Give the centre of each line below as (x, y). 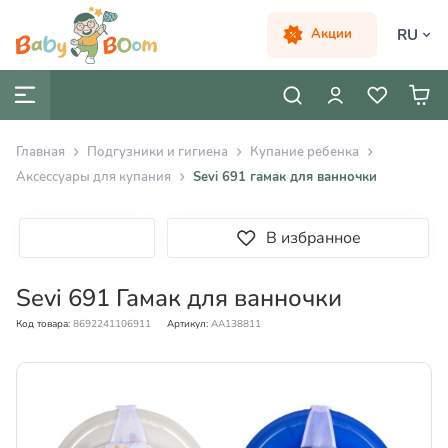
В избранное (314, 237)
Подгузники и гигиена (157, 152)
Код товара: (43, 324)
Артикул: (187, 324)
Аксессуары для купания (93, 177)
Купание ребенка (304, 152)
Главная (40, 152)
